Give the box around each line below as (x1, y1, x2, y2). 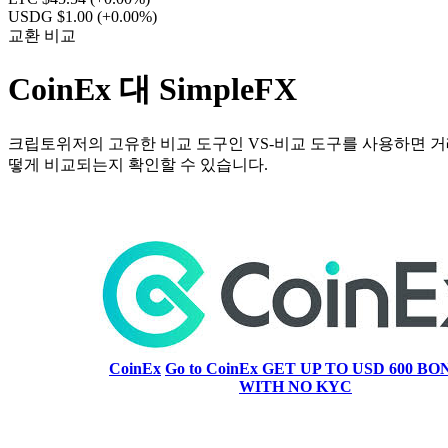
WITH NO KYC (239, 377, 352, 395)
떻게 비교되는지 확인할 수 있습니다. (8, 155, 268, 173)
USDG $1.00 (8, 8, 97, 25)
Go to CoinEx (165, 359, 262, 377)
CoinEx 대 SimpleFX (8, 71, 297, 108)
